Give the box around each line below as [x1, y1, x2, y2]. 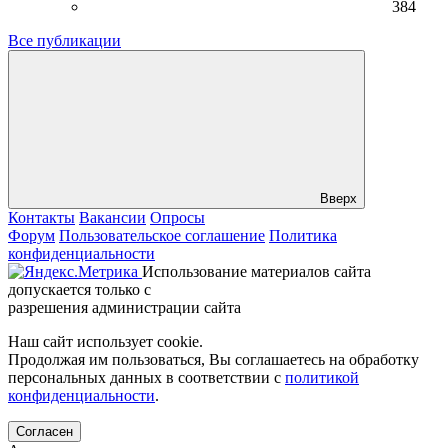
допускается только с [8, 281, 151, 299]
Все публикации [8, 32, 121, 50]
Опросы [150, 209, 205, 227]
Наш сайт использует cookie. [8, 333, 203, 351]
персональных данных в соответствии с [8, 369, 285, 387]
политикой [285, 369, 359, 387]
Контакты [8, 209, 75, 227]
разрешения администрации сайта [8, 299, 245, 317]
